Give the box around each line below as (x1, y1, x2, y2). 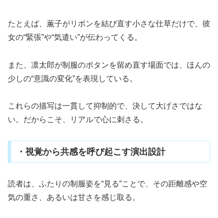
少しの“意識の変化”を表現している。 (8, 74, 137, 83)
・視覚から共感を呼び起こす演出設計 (16, 146, 165, 157)
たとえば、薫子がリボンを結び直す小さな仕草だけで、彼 (8, 19, 210, 28)
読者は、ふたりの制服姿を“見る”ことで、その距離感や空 (8, 179, 207, 188)
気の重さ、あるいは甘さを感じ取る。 (8, 193, 140, 201)
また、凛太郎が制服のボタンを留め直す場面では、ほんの (8, 60, 210, 69)
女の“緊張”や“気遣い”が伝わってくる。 (8, 33, 142, 41)
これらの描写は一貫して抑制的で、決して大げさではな (8, 102, 202, 110)
